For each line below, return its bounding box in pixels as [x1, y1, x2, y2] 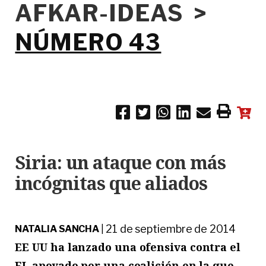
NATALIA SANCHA [15, 223, 100, 235]
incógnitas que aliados [15, 170, 208, 195]
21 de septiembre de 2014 [105, 222, 236, 235]
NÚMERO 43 [15, 28, 161, 56]
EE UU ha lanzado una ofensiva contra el [15, 239, 240, 254]
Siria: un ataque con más [15, 150, 226, 175]
